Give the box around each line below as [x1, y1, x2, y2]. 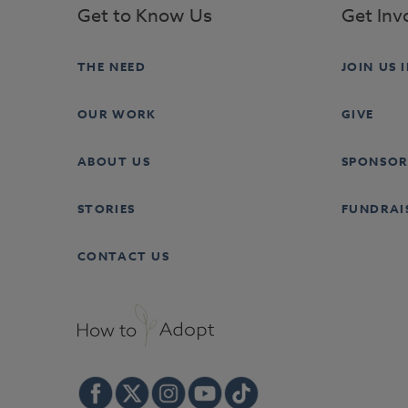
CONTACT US [76, 247, 170, 264]
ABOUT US [76, 152, 151, 169]
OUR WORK [76, 105, 157, 122]
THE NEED [76, 57, 147, 75]
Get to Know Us [76, 2, 212, 29]
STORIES [76, 199, 136, 217]
